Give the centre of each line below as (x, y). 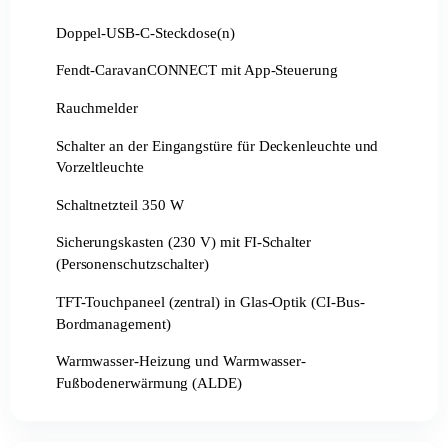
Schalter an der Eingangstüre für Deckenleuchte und (217, 145)
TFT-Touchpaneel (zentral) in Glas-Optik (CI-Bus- (210, 301)
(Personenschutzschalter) (132, 264)
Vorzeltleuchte (99, 167)
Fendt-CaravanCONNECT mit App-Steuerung (196, 70)
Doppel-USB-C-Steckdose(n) (145, 32)
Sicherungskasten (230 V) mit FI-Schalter (183, 242)
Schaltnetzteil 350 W (119, 204)
